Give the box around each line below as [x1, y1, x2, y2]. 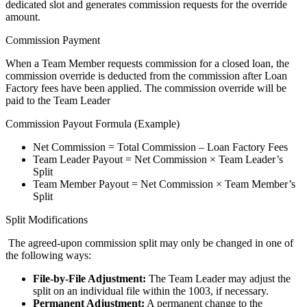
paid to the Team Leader [5, 94, 110, 106]
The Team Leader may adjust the [146, 272, 291, 284]
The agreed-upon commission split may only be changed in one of [5, 236, 293, 249]
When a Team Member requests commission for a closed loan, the [5, 57, 289, 69]
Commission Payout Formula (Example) [5, 117, 180, 130]
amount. [5, 10, 40, 23]
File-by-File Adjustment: [33, 272, 146, 284]
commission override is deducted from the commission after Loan [5, 69, 287, 82]
